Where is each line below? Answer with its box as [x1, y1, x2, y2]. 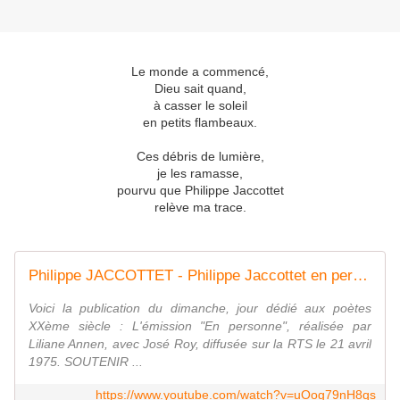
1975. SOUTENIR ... [29, 354, 143, 370]
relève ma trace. [154, 200, 246, 215]
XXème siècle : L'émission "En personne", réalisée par [29, 319, 371, 334]
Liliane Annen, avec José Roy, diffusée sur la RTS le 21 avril [29, 337, 371, 352]
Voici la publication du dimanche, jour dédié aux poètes [29, 301, 371, 316]
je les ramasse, [157, 166, 243, 181]
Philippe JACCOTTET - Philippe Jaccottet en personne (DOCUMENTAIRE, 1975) [353, 267, 368, 285]
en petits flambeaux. [143, 115, 257, 130]
